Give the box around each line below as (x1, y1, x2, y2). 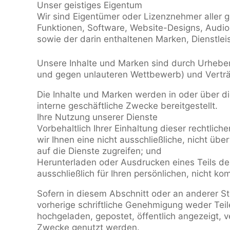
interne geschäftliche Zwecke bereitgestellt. (37, 101, 218, 111)
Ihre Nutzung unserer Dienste (37, 112, 158, 122)
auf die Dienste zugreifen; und (37, 146, 162, 156)
